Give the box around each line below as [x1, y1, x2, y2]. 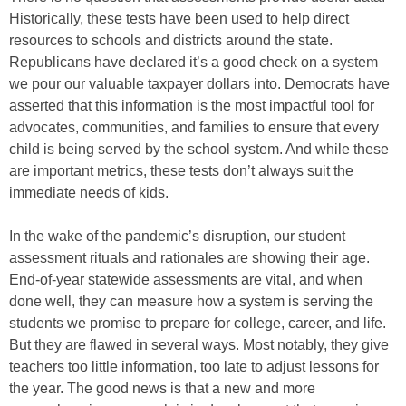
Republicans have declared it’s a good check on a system [9, 53, 378, 70]
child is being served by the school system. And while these [9, 140, 389, 157]
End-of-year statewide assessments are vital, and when [9, 271, 362, 287]
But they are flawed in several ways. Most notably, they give [9, 336, 389, 353]
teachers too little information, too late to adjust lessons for [9, 358, 379, 374]
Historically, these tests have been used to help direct [9, 10, 349, 26]
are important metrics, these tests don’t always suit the [9, 162, 353, 179]
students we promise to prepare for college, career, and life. [9, 314, 386, 331]
